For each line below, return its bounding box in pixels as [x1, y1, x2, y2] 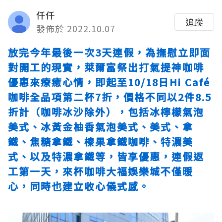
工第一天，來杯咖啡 [8, 164, 106, 178]
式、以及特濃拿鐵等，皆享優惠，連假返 [8, 149, 204, 164]
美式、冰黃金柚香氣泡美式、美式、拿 [8, 119, 193, 134]
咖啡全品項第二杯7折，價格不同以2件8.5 [8, 90, 212, 104]
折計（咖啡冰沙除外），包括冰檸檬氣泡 [8, 105, 204, 119]
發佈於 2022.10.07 [36, 22, 115, 35]
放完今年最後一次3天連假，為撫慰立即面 [8, 45, 211, 59]
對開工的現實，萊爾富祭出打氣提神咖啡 [8, 60, 204, 74]
